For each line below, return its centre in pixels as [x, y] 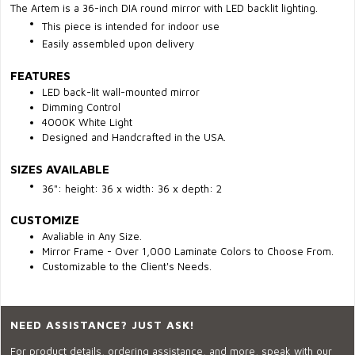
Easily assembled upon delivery [118, 43]
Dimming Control [81, 107]
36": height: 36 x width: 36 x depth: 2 [132, 188]
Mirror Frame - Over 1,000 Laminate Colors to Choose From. [188, 252]
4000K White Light [87, 122]
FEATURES [40, 75]
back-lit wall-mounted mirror [132, 92]
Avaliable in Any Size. [92, 237]
